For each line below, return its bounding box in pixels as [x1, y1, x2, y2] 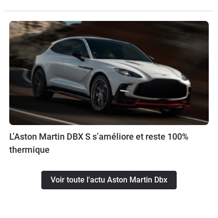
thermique [9, 145, 50, 155]
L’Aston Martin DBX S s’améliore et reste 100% [9, 131, 188, 142]
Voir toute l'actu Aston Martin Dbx [51, 175, 167, 185]
